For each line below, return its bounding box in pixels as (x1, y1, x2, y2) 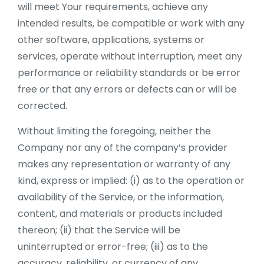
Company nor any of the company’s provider (18, 141, 227, 154)
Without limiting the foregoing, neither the (18, 124, 211, 138)
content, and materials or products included (18, 207, 222, 220)
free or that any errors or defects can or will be (18, 82, 237, 96)
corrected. (18, 99, 67, 113)
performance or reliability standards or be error (18, 66, 240, 80)
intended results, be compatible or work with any (18, 16, 245, 30)
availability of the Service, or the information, (18, 190, 224, 204)
